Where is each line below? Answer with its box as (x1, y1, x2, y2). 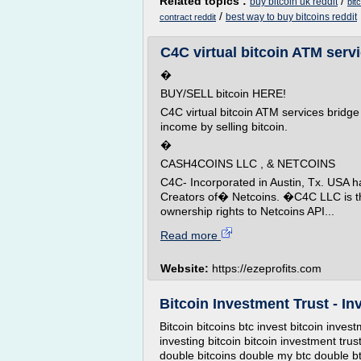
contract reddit (160, 12, 216, 22)
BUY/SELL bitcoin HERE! (160, 87, 286, 100)
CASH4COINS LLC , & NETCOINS (160, 157, 335, 170)
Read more (160, 229, 221, 242)
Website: (160, 262, 212, 275)
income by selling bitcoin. (160, 120, 288, 133)
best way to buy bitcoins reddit (226, 11, 357, 23)
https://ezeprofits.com (212, 262, 322, 275)
